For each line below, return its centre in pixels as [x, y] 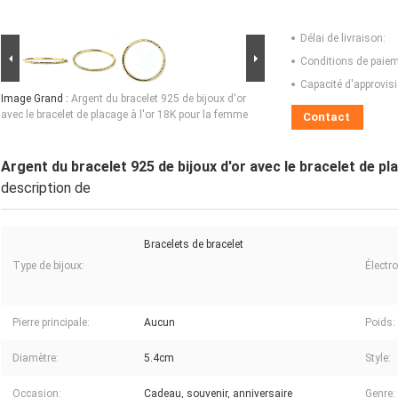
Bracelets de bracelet [194, 245]
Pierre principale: [51, 323]
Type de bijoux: [48, 266]
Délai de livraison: [343, 39]
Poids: [380, 323]
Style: [378, 358]
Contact [326, 117]
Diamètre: [36, 358]
